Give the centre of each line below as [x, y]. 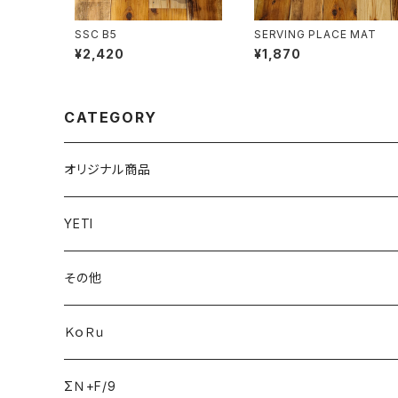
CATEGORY [111, 118]
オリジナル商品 [107, 170]
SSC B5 [96, 35]
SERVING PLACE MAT [315, 35]
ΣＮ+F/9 [90, 386]
